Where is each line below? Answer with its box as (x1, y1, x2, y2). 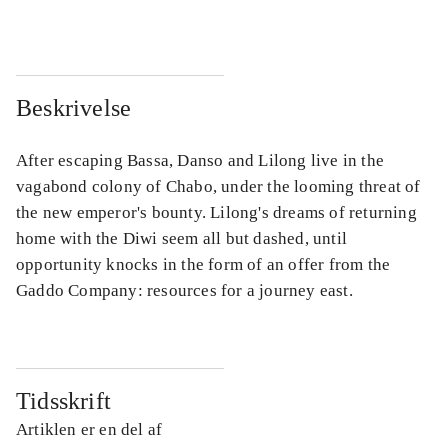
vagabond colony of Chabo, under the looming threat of (16, 176, 421, 196)
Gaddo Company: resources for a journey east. (16, 280, 353, 300)
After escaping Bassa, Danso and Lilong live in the (16, 150, 385, 170)
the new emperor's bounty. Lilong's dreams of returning (16, 202, 417, 222)
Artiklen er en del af (16, 419, 163, 439)
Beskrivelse (16, 94, 132, 121)
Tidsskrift (16, 387, 111, 414)
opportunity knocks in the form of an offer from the (16, 254, 391, 274)
